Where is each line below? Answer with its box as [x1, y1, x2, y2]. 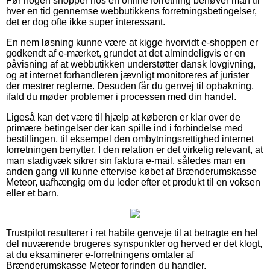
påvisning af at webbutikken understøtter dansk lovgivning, [6, 59, 256, 70]
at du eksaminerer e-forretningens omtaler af [6, 250, 194, 260]
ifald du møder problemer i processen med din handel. [6, 92, 236, 102]
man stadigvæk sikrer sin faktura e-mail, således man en [6, 155, 245, 166]
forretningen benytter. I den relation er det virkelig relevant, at [6, 145, 263, 155]
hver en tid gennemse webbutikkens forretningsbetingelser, [6, 6, 257, 17]
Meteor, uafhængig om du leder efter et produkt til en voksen [6, 177, 260, 188]
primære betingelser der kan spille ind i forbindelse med [6, 123, 243, 134]
